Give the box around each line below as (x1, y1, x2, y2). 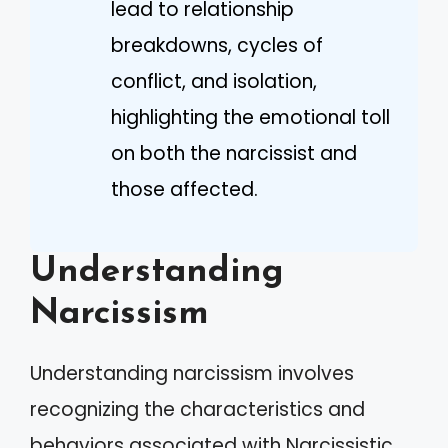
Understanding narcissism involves (30, 360, 354, 387)
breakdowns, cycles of (111, 31, 323, 59)
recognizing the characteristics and (30, 396, 365, 423)
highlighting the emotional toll (111, 103, 390, 131)
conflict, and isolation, (111, 67, 317, 95)
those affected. (111, 175, 258, 203)
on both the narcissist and (111, 139, 357, 167)
